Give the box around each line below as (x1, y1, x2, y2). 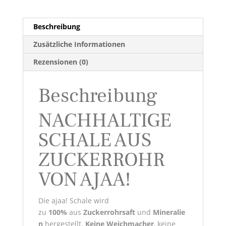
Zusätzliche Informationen (33, 39, 125, 49)
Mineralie (152, 207, 185, 217)
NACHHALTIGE (38, 108, 172, 134)
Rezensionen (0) (33, 57, 88, 67)
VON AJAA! (38, 167, 131, 193)
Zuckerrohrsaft (83, 207, 135, 217)
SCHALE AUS (38, 128, 151, 153)
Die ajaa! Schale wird (38, 196, 109, 206)
